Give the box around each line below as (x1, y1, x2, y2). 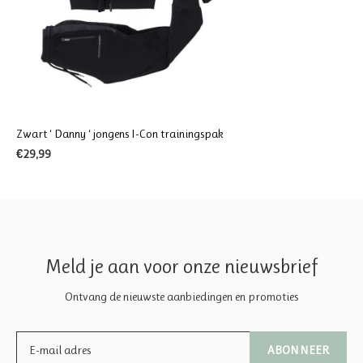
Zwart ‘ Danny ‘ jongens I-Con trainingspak (16, 126, 224, 141)
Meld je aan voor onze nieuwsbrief (45, 254, 318, 278)
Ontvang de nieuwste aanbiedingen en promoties (65, 288, 298, 304)
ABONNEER (267, 342, 330, 357)
